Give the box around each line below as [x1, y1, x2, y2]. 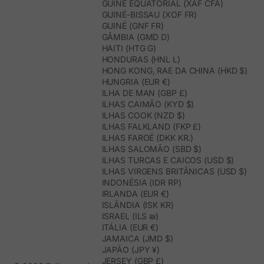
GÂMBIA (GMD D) [101, 32, 170, 42]
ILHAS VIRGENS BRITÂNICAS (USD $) [101, 166, 247, 177]
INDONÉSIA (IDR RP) [101, 177, 181, 188]
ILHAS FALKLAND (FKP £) [101, 121, 202, 132]
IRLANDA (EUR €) [101, 189, 169, 199]
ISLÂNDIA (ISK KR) [101, 200, 174, 210]
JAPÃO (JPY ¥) [101, 245, 160, 255]
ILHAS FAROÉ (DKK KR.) [101, 133, 194, 143]
